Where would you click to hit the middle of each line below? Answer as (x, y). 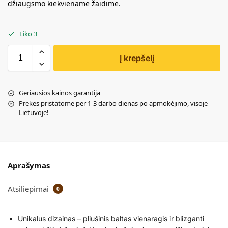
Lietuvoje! (34, 112)
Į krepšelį (137, 58)
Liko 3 (28, 34)
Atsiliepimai (29, 189)
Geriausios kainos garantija (60, 93)
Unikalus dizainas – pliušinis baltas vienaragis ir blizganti (111, 218)
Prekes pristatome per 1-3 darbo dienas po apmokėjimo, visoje (113, 103)
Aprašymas (29, 166)
